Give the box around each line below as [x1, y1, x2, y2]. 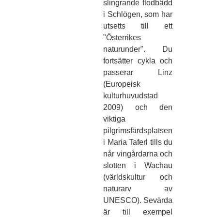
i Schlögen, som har [103, 10, 172, 19]
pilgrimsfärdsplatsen [103, 126, 172, 135]
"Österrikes [103, 33, 141, 42]
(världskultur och [103, 173, 172, 182]
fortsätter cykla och [103, 57, 172, 65]
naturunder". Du [103, 45, 172, 54]
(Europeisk [103, 80, 140, 89]
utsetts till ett [103, 22, 172, 31]
